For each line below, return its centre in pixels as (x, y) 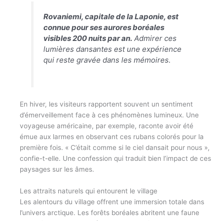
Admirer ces (154, 38)
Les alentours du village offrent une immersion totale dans (112, 202)
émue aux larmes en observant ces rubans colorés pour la (112, 136)
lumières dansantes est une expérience (112, 49)
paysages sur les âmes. (57, 169)
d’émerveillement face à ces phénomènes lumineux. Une (109, 115)
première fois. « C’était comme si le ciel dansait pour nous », (115, 147)
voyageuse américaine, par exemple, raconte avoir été (107, 126)
